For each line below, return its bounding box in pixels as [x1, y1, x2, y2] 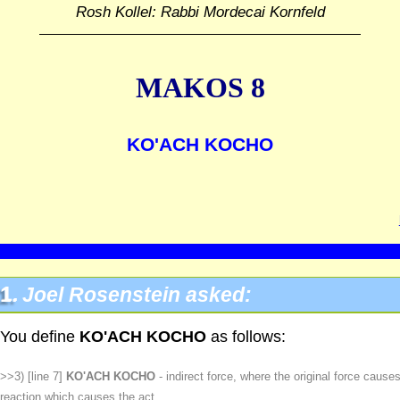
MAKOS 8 [135, 71, 265, 104]
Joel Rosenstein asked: [22, 283, 252, 306]
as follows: [206, 327, 286, 346]
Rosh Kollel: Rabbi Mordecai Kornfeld [75, 4, 325, 21]
